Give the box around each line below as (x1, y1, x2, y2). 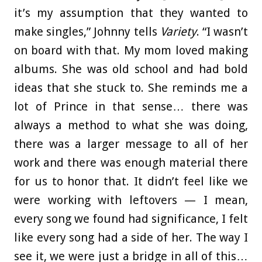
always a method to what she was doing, (14, 118, 248, 133)
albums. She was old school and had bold (14, 62, 248, 77)
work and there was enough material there (14, 156, 248, 170)
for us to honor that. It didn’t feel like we (14, 174, 248, 189)
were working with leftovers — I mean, (14, 193, 248, 208)
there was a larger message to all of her (14, 137, 248, 151)
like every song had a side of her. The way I (14, 230, 248, 245)
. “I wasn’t (196, 25, 249, 39)
